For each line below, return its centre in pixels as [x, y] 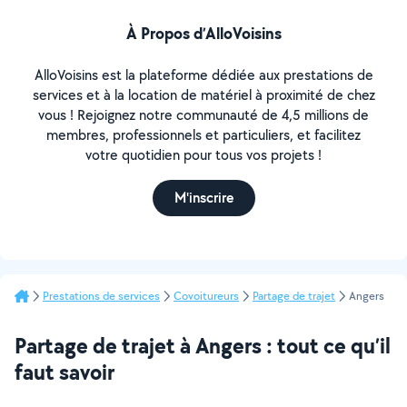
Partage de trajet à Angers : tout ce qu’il [203, 345]
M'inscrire [203, 198]
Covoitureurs [206, 296]
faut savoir [65, 372]
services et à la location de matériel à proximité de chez [203, 95]
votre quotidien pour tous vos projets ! [203, 155]
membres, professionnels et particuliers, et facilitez [203, 135]
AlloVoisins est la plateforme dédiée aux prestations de [203, 75]
